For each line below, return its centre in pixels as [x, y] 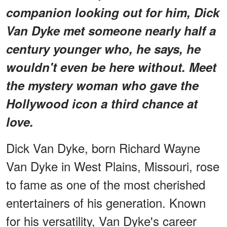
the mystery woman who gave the [102, 85]
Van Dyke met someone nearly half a [111, 30]
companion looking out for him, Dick [113, 12]
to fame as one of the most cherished [106, 184]
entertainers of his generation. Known [106, 202]
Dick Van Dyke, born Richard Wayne [103, 147]
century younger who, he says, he [103, 48]
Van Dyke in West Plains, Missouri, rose [113, 166]
